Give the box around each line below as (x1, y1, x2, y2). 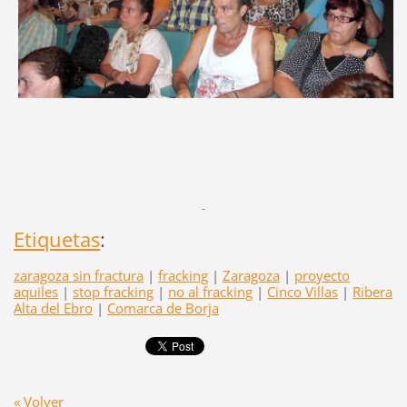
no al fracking (167, 283, 253, 302)
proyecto (293, 266, 350, 285)
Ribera (352, 283, 392, 302)
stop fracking (72, 283, 154, 302)
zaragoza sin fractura (13, 266, 144, 285)
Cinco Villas (266, 283, 338, 302)
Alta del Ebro (13, 299, 93, 318)
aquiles (13, 283, 58, 302)
